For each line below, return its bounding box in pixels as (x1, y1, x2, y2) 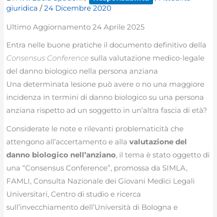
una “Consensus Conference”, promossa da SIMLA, (6, 163, 188, 172)
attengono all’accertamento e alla (6, 137, 130, 146)
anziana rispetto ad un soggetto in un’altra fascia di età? (6, 106, 208, 115)
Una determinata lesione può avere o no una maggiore (6, 79, 205, 89)
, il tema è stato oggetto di (116, 150, 210, 159)
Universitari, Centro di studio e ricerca (6, 189, 141, 199)
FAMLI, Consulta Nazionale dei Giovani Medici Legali (6, 176, 195, 186)
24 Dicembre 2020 (44, 3, 112, 13)
